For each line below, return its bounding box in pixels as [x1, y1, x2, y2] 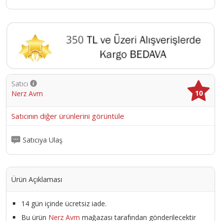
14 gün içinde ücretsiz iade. [21, 198, 107, 208]
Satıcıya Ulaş [23, 135, 63, 145]
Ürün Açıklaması [11, 174, 62, 184]
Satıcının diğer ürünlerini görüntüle [11, 110, 124, 121]
